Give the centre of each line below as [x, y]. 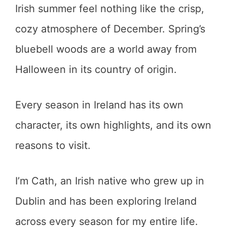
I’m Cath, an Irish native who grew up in [110, 181]
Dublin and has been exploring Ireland [106, 201]
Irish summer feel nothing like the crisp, [110, 9]
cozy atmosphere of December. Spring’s [110, 29]
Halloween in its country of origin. [96, 69]
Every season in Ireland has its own [99, 105]
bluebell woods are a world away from [106, 49]
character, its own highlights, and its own [113, 125]
